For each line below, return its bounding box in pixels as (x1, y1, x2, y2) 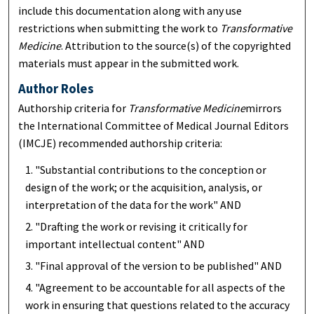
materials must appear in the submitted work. (18, 55, 240, 70)
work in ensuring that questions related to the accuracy (25, 298, 290, 313)
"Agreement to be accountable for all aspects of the (35, 280, 286, 295)
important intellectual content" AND (25, 237, 205, 252)
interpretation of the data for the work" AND (25, 198, 242, 212)
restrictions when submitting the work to (18, 20, 221, 35)
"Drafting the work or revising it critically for (35, 219, 248, 234)
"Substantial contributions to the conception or (35, 163, 267, 177)
